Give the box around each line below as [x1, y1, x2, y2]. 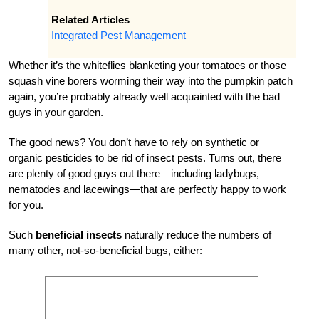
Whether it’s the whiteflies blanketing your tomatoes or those [9, 58, 286, 71]
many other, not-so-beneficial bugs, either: [9, 244, 202, 256]
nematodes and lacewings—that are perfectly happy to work [9, 182, 286, 195]
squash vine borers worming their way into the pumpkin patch [9, 74, 293, 87]
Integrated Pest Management [51, 28, 186, 41]
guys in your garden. [9, 105, 103, 118]
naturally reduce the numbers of [122, 228, 271, 241]
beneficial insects [36, 228, 122, 241]
